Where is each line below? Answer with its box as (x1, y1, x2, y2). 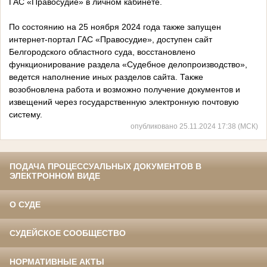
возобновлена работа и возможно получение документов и (9, 85, 240, 95)
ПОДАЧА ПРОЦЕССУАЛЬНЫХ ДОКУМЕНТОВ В (10, 162, 201, 172)
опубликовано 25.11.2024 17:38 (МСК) (131, 122, 258, 131)
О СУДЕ (10, 200, 41, 210)
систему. (9, 110, 42, 120)
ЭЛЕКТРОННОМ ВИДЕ (10, 171, 100, 181)
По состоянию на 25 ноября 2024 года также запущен (9, 22, 221, 32)
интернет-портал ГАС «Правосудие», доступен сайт (9, 35, 212, 45)
